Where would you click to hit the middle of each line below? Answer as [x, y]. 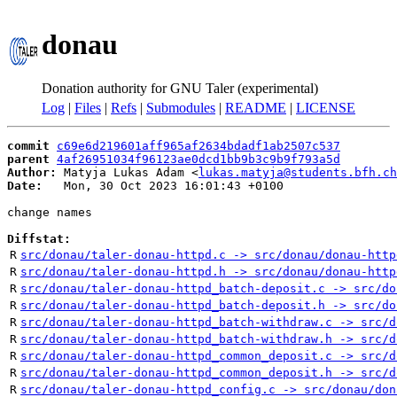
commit [28, 146]
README [256, 108]
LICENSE [326, 108]
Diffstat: [39, 239]
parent [28, 159]
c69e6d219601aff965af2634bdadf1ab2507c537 [198, 146]
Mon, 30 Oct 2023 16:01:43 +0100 [163, 186]
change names [50, 212]
